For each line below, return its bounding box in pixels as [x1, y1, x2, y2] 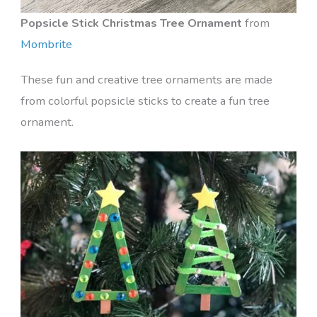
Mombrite [20, 35, 72, 52]
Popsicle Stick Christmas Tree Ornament [20, 14, 242, 31]
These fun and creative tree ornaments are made [20, 71, 272, 88]
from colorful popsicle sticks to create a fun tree [20, 92, 270, 109]
